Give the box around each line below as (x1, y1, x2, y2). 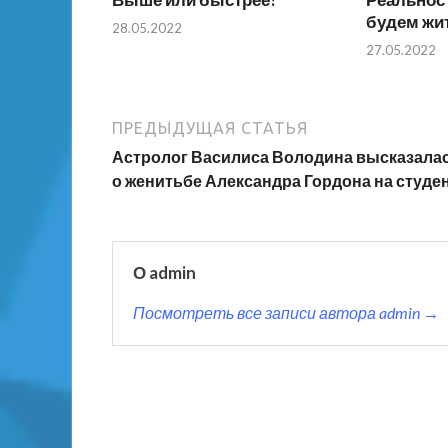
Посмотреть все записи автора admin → (133, 303, 439, 323)
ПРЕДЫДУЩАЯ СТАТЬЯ (112, 119, 308, 138)
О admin (133, 262, 196, 284)
